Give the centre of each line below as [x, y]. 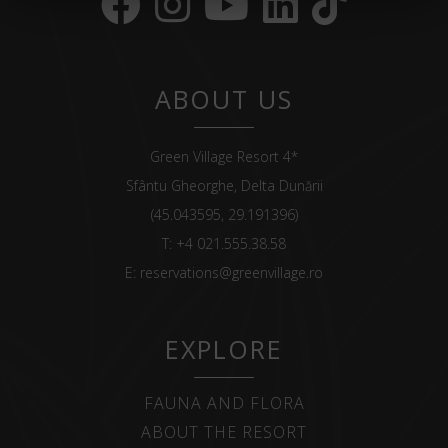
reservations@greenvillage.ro [231, 272]
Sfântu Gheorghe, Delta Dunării [224, 185]
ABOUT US [224, 99]
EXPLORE [224, 349]
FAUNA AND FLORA [224, 403]
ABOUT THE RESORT [224, 432]
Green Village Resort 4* [224, 156]
